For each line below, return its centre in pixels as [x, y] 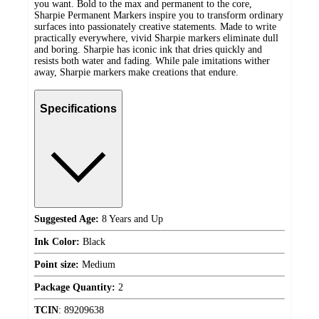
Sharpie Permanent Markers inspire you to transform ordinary [159, 15]
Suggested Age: [67, 219]
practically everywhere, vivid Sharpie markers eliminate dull [156, 38]
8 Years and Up [131, 219]
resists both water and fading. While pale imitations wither [152, 61]
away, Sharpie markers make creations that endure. [136, 72]
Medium [97, 264]
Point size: [57, 264]
